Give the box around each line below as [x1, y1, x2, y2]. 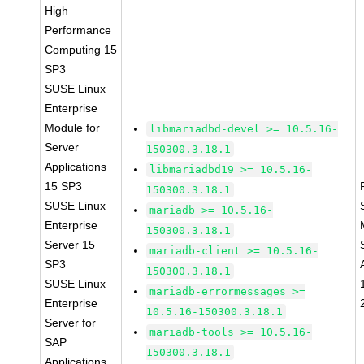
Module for [45, 121, 101, 134]
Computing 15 [45, 43, 118, 56]
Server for [45, 316, 97, 329]
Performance [45, 24, 112, 37]
